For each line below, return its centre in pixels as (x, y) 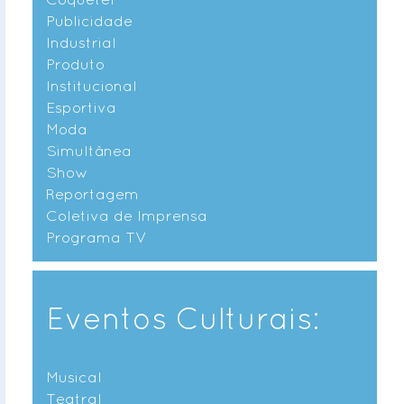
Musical (74, 376)
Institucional (92, 85)
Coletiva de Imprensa (127, 215)
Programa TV (96, 237)
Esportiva (81, 107)
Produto (75, 64)
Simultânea (89, 150)
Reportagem (92, 193)
